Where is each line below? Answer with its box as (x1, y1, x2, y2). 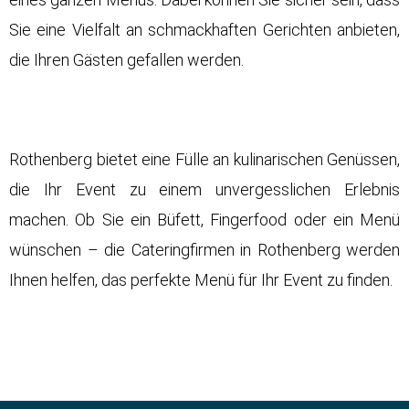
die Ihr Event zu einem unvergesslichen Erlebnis (9, 180, 400, 200)
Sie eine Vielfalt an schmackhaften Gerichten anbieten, (9, 20, 400, 40)
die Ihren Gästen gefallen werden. (9, 50, 244, 70)
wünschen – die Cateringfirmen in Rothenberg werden (9, 240, 400, 260)
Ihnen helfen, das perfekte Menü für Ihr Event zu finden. (9, 270, 393, 290)
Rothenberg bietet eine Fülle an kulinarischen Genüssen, (9, 150, 400, 170)
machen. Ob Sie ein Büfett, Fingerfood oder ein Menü (9, 210, 400, 230)
